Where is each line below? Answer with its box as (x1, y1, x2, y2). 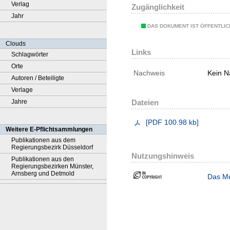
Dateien (131, 98, 159, 107)
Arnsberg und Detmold (11, 170, 74, 177)
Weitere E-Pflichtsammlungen (6, 126, 92, 133)
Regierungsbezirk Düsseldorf (11, 144, 93, 151)
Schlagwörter (11, 51, 48, 58)
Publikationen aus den (11, 156, 74, 163)
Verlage (11, 86, 33, 93)
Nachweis (133, 69, 165, 78)
